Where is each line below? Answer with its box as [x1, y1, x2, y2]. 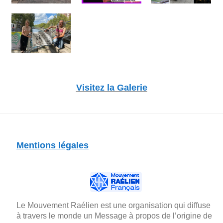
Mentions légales [16, 140, 89, 151]
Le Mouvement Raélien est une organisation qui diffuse [16, 201, 211, 210]
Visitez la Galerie [76, 83, 147, 93]
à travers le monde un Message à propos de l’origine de [16, 212, 212, 221]
